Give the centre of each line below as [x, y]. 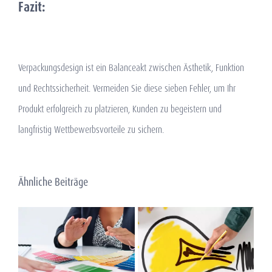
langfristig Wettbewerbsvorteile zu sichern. [91, 130]
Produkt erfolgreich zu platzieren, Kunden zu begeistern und [120, 109]
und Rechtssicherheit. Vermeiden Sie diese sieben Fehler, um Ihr [127, 89]
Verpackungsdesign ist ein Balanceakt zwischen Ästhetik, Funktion [131, 68]
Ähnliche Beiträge [53, 182]
